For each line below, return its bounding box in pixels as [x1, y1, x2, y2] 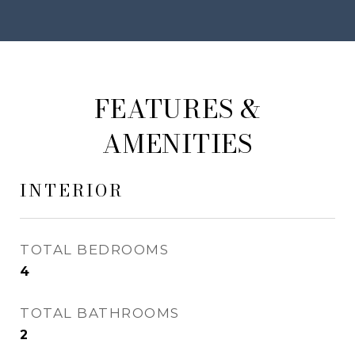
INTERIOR [20, 177, 124, 203]
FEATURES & [94, 90, 261, 128]
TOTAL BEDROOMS [20, 242, 169, 258]
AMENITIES [102, 124, 253, 163]
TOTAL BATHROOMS [20, 305, 180, 321]
